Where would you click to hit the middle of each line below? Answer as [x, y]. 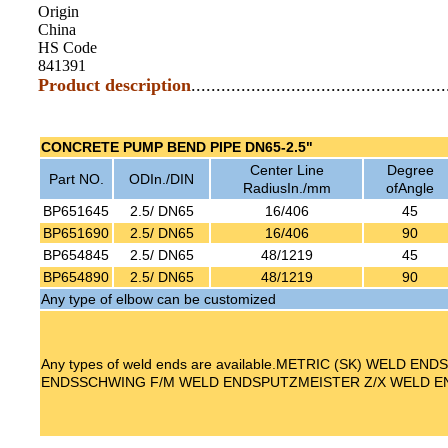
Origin [58, 11]
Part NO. [76, 178]
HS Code [67, 47]
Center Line [286, 169]
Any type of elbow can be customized [158, 298]
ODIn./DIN [161, 178]
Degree [410, 169]
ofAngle [410, 187]
